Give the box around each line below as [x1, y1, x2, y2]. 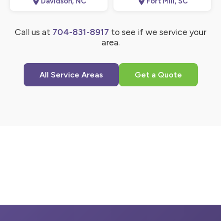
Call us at [15, 27, 52, 37]
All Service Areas [39, 70, 103, 80]
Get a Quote [134, 70, 182, 80]
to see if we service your [109, 27, 206, 37]
